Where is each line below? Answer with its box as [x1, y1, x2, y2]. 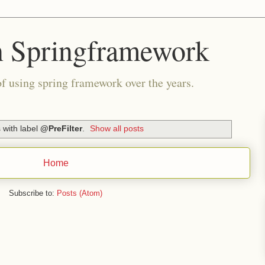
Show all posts [90, 124, 144, 134]
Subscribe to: [9, 188, 57, 198]
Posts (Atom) [57, 188, 102, 198]
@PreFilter [40, 124, 82, 134]
